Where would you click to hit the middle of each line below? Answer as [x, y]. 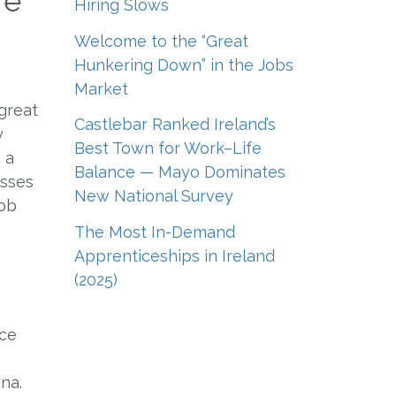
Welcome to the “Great [161, 41]
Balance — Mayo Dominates [179, 172]
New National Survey [153, 196]
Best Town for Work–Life [168, 148]
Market [101, 88]
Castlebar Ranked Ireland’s [175, 125]
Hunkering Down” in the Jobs [183, 65]
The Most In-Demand [154, 232]
